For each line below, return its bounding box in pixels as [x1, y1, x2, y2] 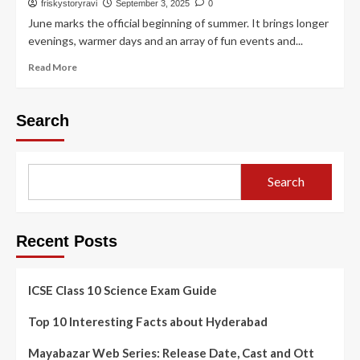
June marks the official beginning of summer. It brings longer [28, 15, 329, 30]
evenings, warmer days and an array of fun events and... [28, 33, 303, 47]
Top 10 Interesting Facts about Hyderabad [28, 313, 268, 329]
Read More [28, 60, 77, 73]
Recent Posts [16, 231, 117, 250]
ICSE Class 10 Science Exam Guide [28, 282, 217, 297]
